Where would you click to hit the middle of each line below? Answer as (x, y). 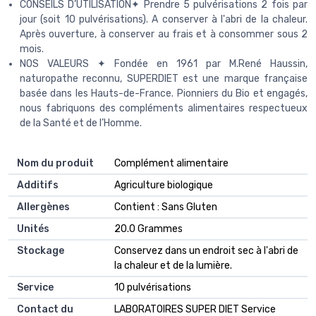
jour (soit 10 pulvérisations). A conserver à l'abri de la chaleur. (164, 19)
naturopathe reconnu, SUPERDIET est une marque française (164, 78)
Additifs (38, 185)
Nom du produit (55, 163)
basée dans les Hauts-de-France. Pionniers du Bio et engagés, (164, 93)
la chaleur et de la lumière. (173, 265)
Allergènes (43, 207)
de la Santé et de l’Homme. (81, 123)
